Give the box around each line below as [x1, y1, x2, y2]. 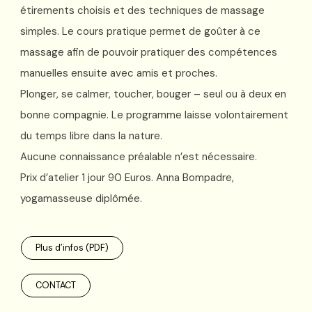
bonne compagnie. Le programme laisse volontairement [20, 108, 288, 123]
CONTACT [36, 279, 76, 292]
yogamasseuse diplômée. [20, 192, 142, 206]
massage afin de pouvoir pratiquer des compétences [20, 45, 277, 60]
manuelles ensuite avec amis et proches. [20, 66, 220, 81]
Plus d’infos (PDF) [36, 242, 109, 254]
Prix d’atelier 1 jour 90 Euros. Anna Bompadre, [20, 171, 234, 185]
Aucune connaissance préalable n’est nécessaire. [20, 150, 257, 164]
